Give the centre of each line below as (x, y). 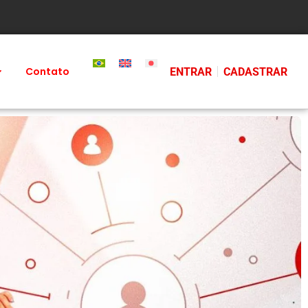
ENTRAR (190, 71)
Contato (47, 71)
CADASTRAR (255, 71)
